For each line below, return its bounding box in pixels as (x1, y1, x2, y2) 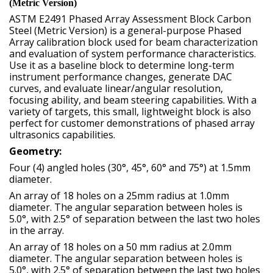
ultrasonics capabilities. (9, 128, 115, 142)
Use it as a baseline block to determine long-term (9, 58, 234, 73)
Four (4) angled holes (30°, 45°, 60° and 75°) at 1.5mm (9, 161, 250, 175)
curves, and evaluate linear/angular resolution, (9, 82, 223, 96)
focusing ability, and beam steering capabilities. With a (9, 93, 257, 107)
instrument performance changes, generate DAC (9, 70, 232, 84)
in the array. (9, 224, 64, 238)
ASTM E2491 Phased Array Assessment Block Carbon (9, 12, 251, 26)
